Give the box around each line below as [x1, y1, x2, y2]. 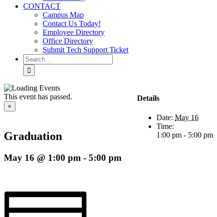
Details [137, 94, 159, 103]
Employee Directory [43, 28, 105, 36]
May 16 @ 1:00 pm [4, 152, 81, 163]
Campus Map [43, 11, 84, 19]
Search [23, 54, 44, 62]
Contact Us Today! [43, 19, 101, 28]
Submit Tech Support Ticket [43, 46, 128, 54]
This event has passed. [4, 93, 72, 101]
